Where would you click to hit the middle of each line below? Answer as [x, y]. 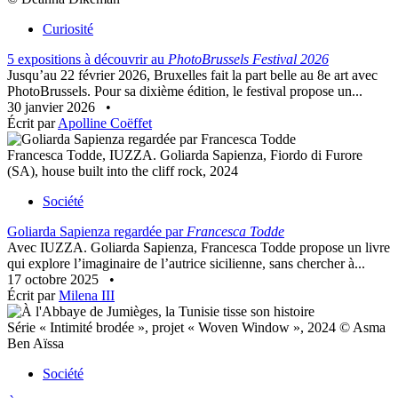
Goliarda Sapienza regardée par [97, 232]
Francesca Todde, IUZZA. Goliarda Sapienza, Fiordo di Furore [185, 155]
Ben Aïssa [36, 344]
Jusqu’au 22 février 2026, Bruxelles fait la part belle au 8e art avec [192, 76]
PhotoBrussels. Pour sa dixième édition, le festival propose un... [185, 92]
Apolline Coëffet [105, 123]
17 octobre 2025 [55, 280]
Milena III [87, 296]
